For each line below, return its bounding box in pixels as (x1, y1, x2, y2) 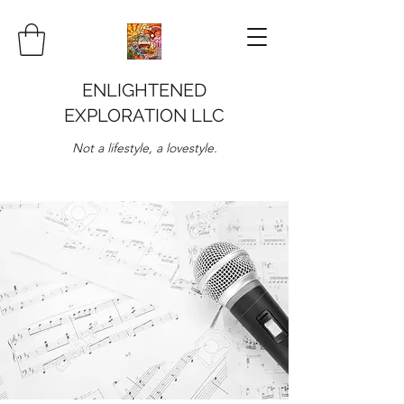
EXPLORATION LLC (64, 104, 225, 126)
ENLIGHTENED (82, 78, 207, 101)
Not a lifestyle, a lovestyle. (71, 139, 217, 156)
